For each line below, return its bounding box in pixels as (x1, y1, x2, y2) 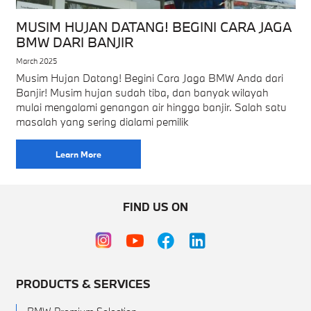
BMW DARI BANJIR (15, 33, 133, 51)
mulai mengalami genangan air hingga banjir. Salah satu (15, 100, 287, 114)
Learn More (55, 149, 101, 160)
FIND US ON (123, 199, 188, 214)
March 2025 (15, 56, 57, 66)
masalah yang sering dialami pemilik (15, 115, 188, 128)
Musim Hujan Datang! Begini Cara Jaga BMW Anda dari (15, 71, 283, 85)
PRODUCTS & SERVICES (15, 276, 151, 291)
